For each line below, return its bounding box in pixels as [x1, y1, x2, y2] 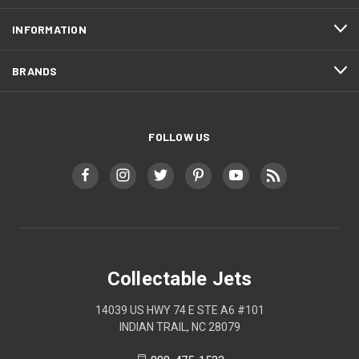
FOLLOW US [148, 129, 211, 143]
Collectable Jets [107, 267, 252, 290]
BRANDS [12, 63, 58, 78]
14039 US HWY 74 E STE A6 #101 [95, 303, 264, 317]
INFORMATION [12, 22, 87, 36]
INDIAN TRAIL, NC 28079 [119, 320, 240, 333]
